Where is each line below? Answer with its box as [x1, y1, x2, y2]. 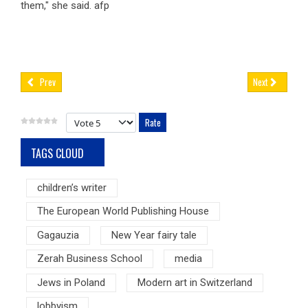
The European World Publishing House [36, 205, 209, 218]
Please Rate [65, 113, 119, 126]
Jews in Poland [36, 276, 105, 289]
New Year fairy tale [111, 228, 197, 241]
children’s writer [36, 181, 107, 194]
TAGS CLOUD [31, 144, 84, 162]
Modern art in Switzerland [137, 276, 252, 289]
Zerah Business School [36, 252, 142, 265]
